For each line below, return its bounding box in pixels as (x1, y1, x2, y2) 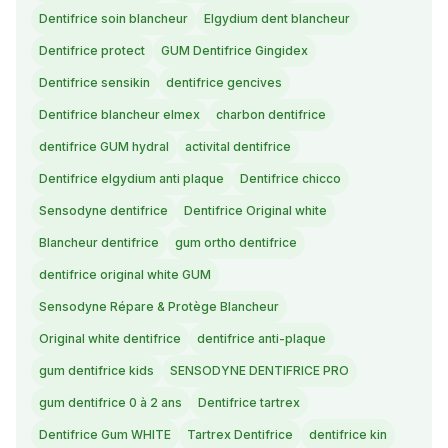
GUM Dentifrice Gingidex (161, 43, 308, 59)
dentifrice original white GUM (39, 267, 211, 283)
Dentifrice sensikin (39, 75, 150, 91)
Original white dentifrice (39, 331, 181, 347)
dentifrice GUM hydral (39, 139, 169, 155)
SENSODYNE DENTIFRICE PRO (170, 363, 349, 379)
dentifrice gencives (166, 75, 282, 91)
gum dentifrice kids (39, 363, 154, 379)
